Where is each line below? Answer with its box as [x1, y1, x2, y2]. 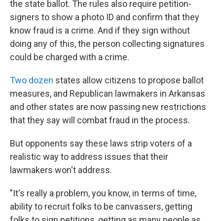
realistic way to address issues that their [10, 151, 168, 162]
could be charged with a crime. [10, 52, 129, 62]
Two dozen [10, 75, 53, 85]
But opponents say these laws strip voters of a [10, 138, 192, 148]
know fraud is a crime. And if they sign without [10, 25, 190, 36]
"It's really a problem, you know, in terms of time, [10, 188, 196, 198]
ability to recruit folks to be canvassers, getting [10, 201, 192, 212]
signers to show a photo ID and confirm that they [10, 12, 199, 22]
